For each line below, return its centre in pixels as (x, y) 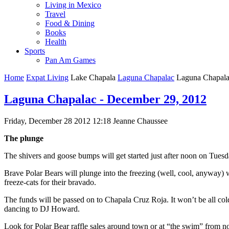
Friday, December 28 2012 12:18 (59, 121)
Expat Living (47, 77)
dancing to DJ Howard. (42, 209)
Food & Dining (70, 23)
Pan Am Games (70, 60)
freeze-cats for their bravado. (50, 182)
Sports (35, 51)
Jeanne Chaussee (140, 121)
